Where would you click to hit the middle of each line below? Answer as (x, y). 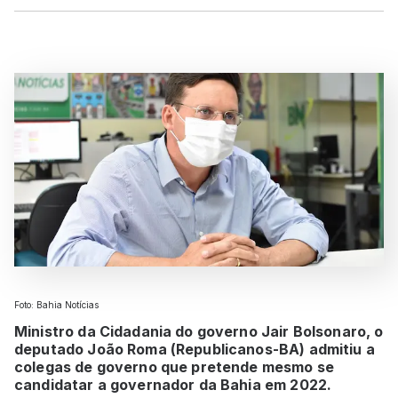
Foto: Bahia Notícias (56, 304)
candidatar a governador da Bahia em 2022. (173, 384)
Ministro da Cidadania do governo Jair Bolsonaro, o (199, 331)
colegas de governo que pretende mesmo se (174, 366)
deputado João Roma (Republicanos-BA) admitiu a (195, 349)
